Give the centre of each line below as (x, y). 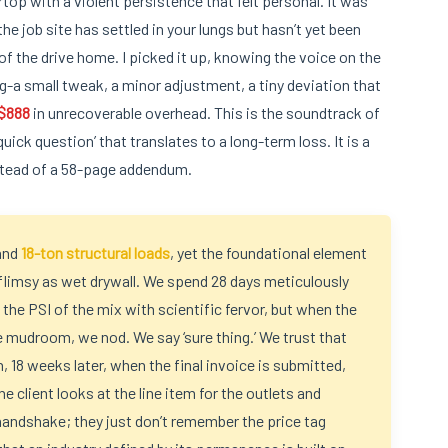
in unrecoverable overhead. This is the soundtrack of (205, 113)
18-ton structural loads (95, 253)
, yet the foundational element (268, 253)
